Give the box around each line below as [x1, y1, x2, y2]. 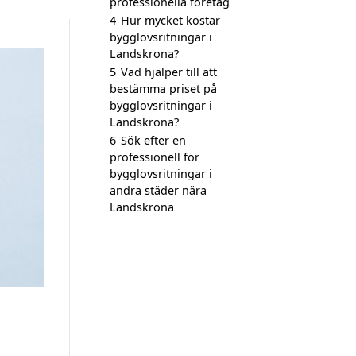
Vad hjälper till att [121, 64, 217, 79]
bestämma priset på [110, 81, 217, 96]
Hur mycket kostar [121, 13, 220, 28]
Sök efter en [121, 133, 186, 148]
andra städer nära [110, 183, 207, 198]
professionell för [110, 149, 199, 164]
